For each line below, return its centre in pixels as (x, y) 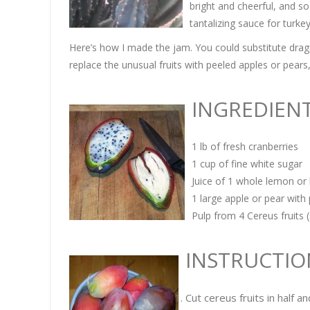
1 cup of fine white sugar (247, 164)
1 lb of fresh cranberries (245, 147)
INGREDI (232, 109)
